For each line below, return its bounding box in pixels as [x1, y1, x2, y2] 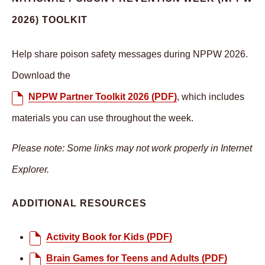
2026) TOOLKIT [12, 15, 88, 25]
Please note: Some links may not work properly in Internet [12, 143, 252, 153]
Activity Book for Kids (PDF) [46, 232, 172, 243]
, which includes [177, 91, 244, 102]
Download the [12, 70, 70, 80]
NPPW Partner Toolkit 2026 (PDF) [28, 91, 177, 102]
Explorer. [12, 164, 49, 174]
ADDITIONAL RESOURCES [12, 198, 147, 208]
